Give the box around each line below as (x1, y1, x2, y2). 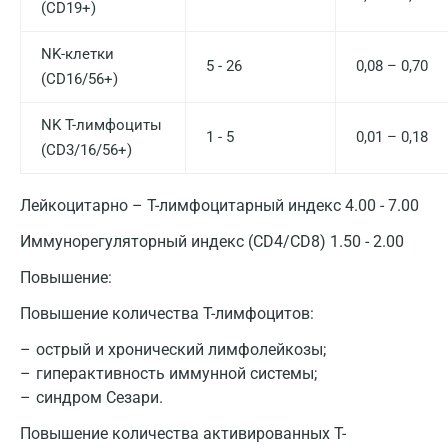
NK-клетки (41, 45, 114, 63)
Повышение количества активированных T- (20, 424, 346, 443)
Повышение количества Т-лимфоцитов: (20, 304, 314, 323)
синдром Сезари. (36, 388, 163, 407)
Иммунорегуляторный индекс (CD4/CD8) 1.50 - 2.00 (20, 232, 404, 251)
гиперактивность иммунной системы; (36, 364, 317, 383)
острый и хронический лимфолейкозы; (36, 340, 326, 359)
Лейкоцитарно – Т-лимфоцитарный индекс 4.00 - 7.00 (20, 196, 419, 215)
